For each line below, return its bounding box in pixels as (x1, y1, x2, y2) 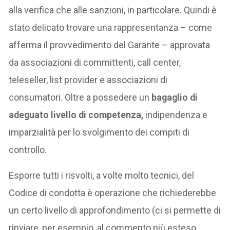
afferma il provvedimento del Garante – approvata (9, 40, 210, 51)
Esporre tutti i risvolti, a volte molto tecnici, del (9, 170, 195, 181)
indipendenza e (143, 109, 208, 121)
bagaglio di (149, 92, 198, 103)
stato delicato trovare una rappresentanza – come (9, 22, 213, 33)
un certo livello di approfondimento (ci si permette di (9, 205, 221, 216)
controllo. (9, 144, 47, 156)
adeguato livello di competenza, (9, 109, 144, 121)
